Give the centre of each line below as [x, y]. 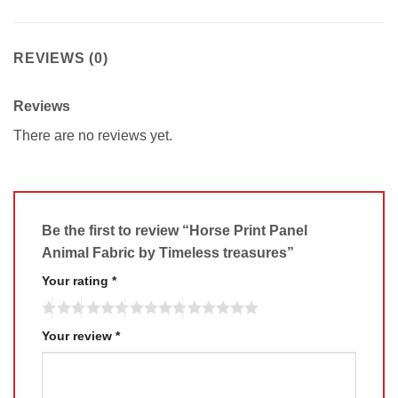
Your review [79, 336]
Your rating [77, 281]
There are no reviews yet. [93, 135]
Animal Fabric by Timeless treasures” [170, 253]
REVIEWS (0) [61, 58]
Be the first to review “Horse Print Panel [175, 231]
